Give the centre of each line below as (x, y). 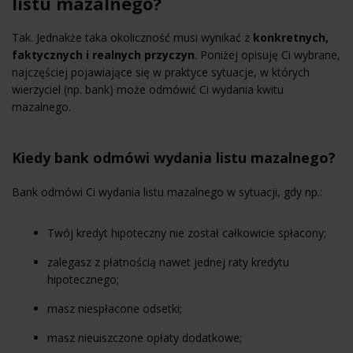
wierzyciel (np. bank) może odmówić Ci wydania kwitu (148, 89)
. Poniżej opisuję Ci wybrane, (268, 54)
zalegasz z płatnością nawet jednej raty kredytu (168, 262)
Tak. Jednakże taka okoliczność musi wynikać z (131, 37)
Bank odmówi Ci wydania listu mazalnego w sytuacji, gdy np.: (167, 191)
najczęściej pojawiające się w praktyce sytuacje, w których (161, 72)
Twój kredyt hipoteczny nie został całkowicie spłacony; (187, 232)
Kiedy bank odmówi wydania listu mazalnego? (174, 157)
